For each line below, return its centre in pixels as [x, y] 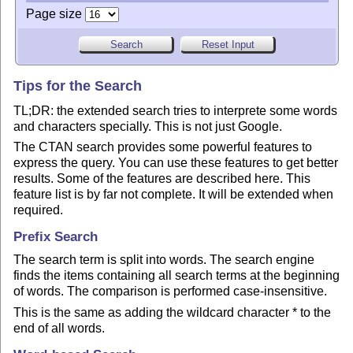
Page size [55, 13]
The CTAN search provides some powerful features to [163, 147]
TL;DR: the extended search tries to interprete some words [176, 110]
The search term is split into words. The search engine [164, 260]
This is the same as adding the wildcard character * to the [173, 312]
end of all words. [59, 328]
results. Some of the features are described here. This [162, 179]
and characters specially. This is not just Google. [148, 126]
